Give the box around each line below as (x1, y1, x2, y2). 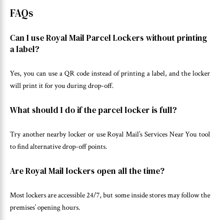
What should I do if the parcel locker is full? (10, 104, 177, 116)
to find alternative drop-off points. (10, 142, 107, 152)
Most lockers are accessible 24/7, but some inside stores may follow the (10, 191, 210, 200)
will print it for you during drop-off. (10, 81, 113, 91)
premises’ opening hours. (10, 203, 80, 213)
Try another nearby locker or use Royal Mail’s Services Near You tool (10, 130, 210, 139)
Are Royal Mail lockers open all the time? (10, 165, 165, 177)
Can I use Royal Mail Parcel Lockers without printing (10, 31, 207, 44)
